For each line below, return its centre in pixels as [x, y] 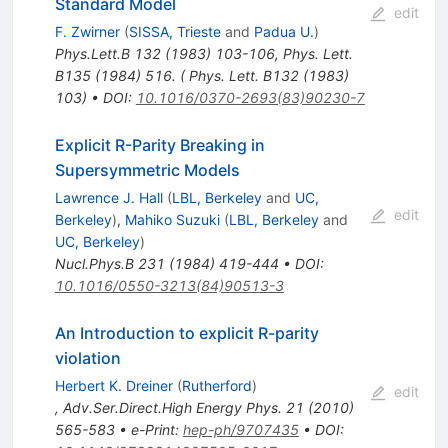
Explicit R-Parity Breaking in [159, 144]
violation [87, 357]
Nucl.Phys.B [94, 263]
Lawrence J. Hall [108, 197]
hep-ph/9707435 [240, 429]
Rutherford [216, 385]
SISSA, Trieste [174, 31]
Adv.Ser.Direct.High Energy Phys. [172, 407]
